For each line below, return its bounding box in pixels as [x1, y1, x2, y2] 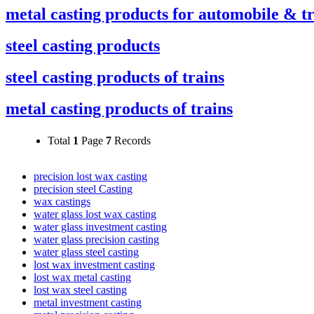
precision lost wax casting [34, 170, 147, 183]
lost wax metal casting [34, 271, 131, 284]
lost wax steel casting [34, 284, 127, 296]
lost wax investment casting [34, 259, 155, 271]
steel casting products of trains [6, 68, 224, 87]
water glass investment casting [34, 221, 167, 233]
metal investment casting [34, 296, 142, 309]
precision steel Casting [34, 183, 132, 196]
